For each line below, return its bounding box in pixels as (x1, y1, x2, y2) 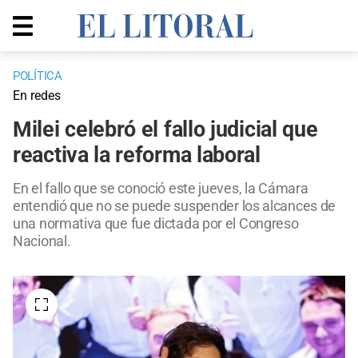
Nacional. (13, 233, 71, 250)
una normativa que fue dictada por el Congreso (13, 215, 299, 233)
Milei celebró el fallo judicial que (13, 117, 318, 143)
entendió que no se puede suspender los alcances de (13, 197, 336, 215)
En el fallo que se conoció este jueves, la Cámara (13, 180, 308, 197)
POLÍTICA (13, 69, 62, 84)
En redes (13, 88, 61, 104)
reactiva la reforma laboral (13, 142, 261, 169)
